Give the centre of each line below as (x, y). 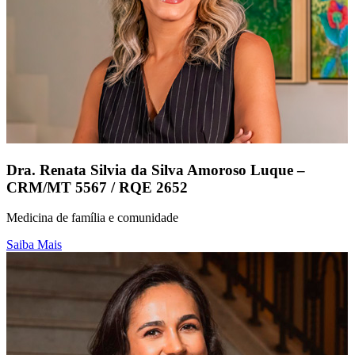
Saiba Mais (34, 245)
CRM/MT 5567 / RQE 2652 (97, 187)
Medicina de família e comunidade (92, 218)
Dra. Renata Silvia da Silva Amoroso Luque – (156, 170)
